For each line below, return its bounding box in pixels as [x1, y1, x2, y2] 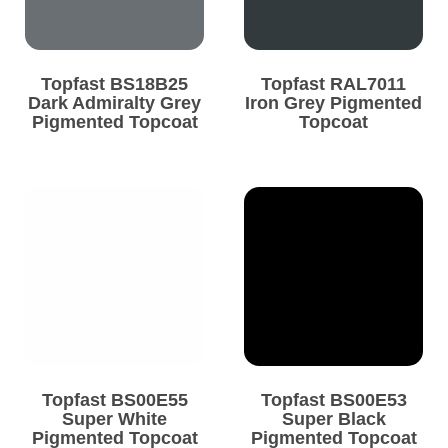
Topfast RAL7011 [261, 74, 406, 95]
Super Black [281, 409, 386, 430]
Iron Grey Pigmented [245, 93, 422, 114]
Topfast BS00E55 [41, 390, 188, 411]
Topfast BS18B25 [41, 74, 188, 95]
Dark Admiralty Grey [28, 93, 201, 114]
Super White [62, 409, 167, 430]
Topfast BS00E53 [260, 390, 407, 411]
